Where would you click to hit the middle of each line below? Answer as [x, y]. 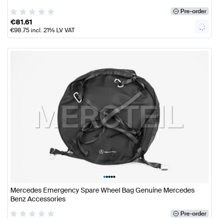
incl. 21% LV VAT [52, 31]
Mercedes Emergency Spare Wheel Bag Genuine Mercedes [102, 190]
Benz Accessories [38, 199]
